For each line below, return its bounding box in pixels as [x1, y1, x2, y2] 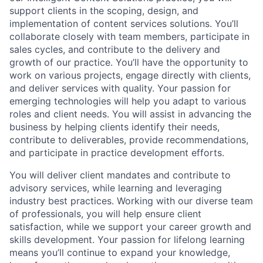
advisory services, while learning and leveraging [9, 182, 222, 194]
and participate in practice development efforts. [9, 147, 224, 159]
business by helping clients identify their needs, [9, 121, 220, 133]
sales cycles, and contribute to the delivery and [9, 43, 220, 56]
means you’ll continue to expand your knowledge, [9, 247, 230, 259]
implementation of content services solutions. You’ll [9, 18, 238, 30]
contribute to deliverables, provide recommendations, [9, 134, 248, 146]
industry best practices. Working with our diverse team [9, 195, 253, 207]
